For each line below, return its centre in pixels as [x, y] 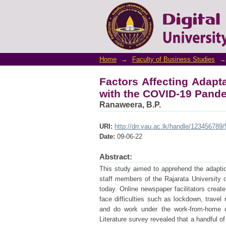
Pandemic [125, 19]
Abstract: [116, 157]
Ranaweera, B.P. [130, 105]
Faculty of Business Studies [174, 59]
